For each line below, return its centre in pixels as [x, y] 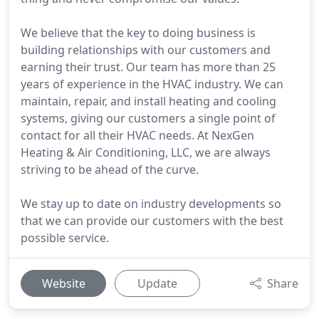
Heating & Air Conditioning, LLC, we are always [146, 152]
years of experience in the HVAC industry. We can [152, 84]
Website [63, 283]
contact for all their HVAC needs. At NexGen [137, 135]
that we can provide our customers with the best [152, 221]
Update [157, 283]
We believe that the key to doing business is [138, 33]
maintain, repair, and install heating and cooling [148, 101]
